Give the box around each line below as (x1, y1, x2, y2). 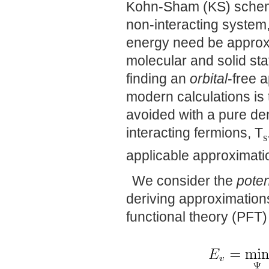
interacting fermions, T (126, 124, 263, 141)
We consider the (132, 173, 237, 189)
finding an (126, 70, 190, 86)
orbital (190, 70, 228, 86)
